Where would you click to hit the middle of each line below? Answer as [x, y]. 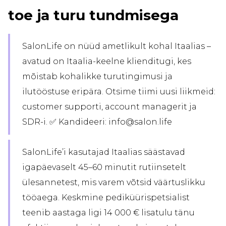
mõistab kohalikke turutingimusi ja [97, 77]
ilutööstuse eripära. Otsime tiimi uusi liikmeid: [119, 92]
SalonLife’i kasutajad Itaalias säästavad [104, 152]
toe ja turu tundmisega [93, 15]
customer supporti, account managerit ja [109, 107]
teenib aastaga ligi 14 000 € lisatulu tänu [108, 213]
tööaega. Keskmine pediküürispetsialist [106, 198]
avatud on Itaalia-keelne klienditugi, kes [107, 62]
